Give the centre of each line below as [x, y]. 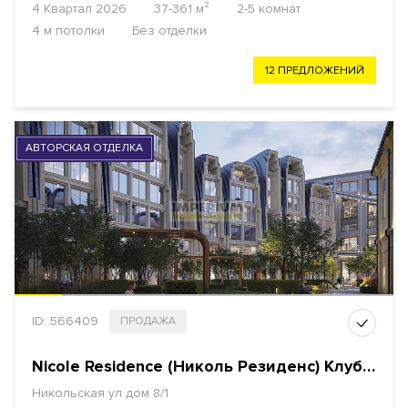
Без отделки [169, 31]
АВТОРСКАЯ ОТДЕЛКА [84, 148]
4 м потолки [68, 31]
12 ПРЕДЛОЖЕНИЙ [315, 71]
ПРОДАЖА [148, 321]
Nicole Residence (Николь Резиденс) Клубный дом [369, 367]
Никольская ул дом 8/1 [100, 393]
